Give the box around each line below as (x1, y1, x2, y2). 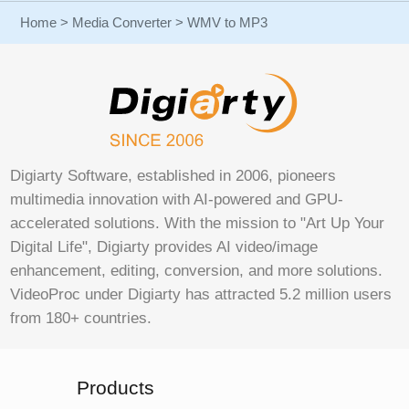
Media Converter (72, 14, 173, 30)
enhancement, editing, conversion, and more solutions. (10, 261, 383, 279)
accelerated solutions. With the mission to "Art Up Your (10, 214, 385, 232)
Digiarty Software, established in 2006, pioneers (10, 166, 337, 184)
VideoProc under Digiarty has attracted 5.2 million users (10, 285, 393, 303)
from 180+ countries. (10, 309, 152, 327)
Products (77, 376, 154, 398)
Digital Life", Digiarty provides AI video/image (10, 237, 319, 256)
